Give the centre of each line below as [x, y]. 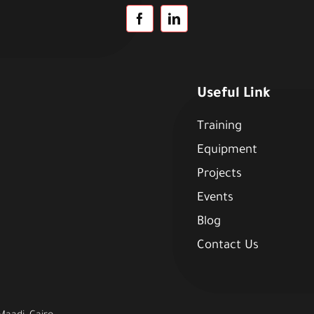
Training [219, 128]
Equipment [227, 151]
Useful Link [233, 95]
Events [215, 199]
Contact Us [227, 247]
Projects [219, 175]
